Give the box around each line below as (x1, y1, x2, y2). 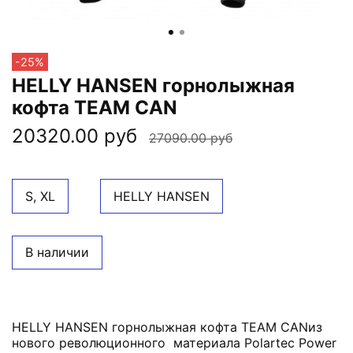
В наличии (25, 244, 89, 261)
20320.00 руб (12, 124, 137, 148)
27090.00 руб (149, 130, 232, 147)
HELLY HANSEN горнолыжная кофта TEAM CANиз (12, 319, 322, 336)
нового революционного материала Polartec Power (12, 335, 336, 351)
